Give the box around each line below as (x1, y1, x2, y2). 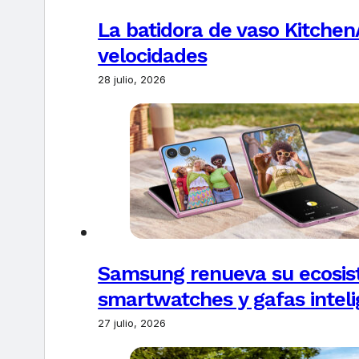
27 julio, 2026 (98, 317, 167, 330)
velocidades (98, 43, 208, 68)
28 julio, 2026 (98, 73, 167, 87)
